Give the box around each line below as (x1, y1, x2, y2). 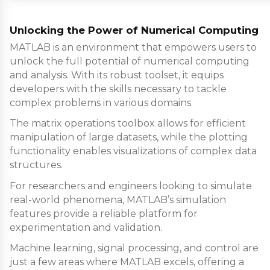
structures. (10, 159, 63, 171)
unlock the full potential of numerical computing (10, 55, 250, 67)
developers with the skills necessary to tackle (10, 83, 227, 95)
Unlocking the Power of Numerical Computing (10, 24, 259, 36)
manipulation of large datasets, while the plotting (10, 131, 248, 143)
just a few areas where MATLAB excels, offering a (10, 256, 244, 268)
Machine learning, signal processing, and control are (10, 242, 259, 254)
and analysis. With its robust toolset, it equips (10, 69, 224, 81)
